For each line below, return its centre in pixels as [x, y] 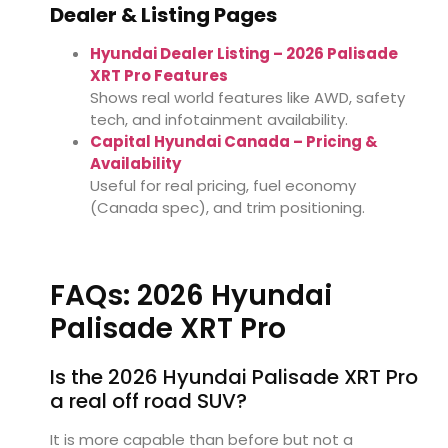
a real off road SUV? [148, 401]
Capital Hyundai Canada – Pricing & [234, 142]
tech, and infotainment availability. [219, 120]
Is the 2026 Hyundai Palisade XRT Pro [234, 377]
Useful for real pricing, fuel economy [223, 186]
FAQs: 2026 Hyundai [191, 296]
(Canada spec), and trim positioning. [227, 208]
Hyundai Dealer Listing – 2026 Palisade [244, 54]
